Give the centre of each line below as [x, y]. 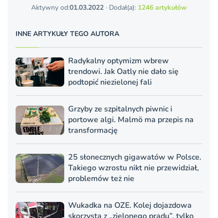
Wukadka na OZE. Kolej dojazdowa [130, 206]
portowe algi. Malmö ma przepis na [131, 120]
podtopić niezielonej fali [110, 82]
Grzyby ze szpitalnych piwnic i [120, 109]
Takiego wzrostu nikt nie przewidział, [134, 168]
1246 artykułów [162, 8]
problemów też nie [101, 179]
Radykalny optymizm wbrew [118, 61]
